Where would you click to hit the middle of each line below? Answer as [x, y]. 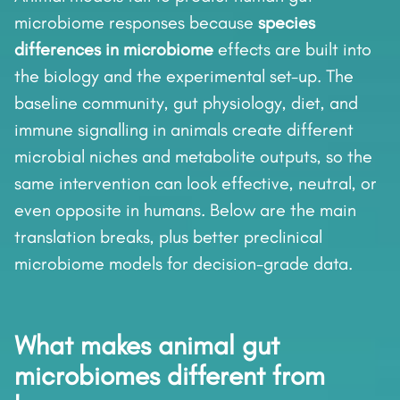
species [287, 23]
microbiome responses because [136, 23]
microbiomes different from [170, 376]
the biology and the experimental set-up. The [184, 76]
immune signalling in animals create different [184, 130]
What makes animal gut [147, 346]
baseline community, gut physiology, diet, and [186, 103]
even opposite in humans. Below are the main [185, 210]
